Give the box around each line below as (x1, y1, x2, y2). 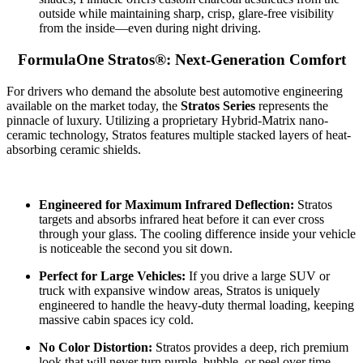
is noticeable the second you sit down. (39, 241, 233, 255)
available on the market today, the (6, 98, 181, 113)
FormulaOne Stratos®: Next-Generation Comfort (17, 51, 346, 68)
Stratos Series (181, 98, 255, 113)
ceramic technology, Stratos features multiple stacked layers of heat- (6, 127, 351, 142)
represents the (255, 98, 328, 113)
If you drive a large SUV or (186, 268, 330, 283)
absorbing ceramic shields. (6, 142, 141, 156)
